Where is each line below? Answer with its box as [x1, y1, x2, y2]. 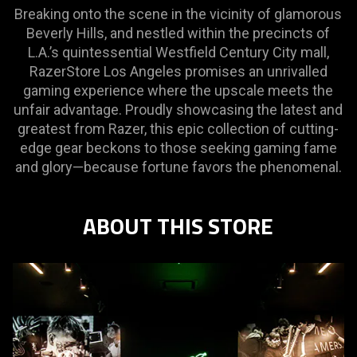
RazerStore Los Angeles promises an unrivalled [29, 63, 328, 80]
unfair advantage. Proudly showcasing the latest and [14, 101, 343, 119]
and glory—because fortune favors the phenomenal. [14, 159, 342, 176]
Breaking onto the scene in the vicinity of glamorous [14, 6, 343, 23]
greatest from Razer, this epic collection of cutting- [18, 120, 339, 138]
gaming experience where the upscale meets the [23, 82, 334, 100]
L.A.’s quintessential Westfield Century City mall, [27, 44, 329, 61]
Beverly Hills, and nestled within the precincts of [26, 25, 331, 42]
